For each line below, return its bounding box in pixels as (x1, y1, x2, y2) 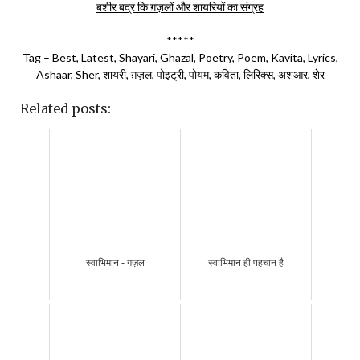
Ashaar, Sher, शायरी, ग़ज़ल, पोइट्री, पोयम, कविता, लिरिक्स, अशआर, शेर (35, 67, 325, 81)
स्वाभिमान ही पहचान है (208, 257, 284, 268)
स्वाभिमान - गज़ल (85, 257, 145, 268)
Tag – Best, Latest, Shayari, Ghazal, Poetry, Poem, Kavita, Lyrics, (22, 51, 338, 64)
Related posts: (20, 100, 111, 117)
